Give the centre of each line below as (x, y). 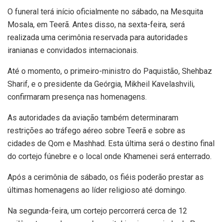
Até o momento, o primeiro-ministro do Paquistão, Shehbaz (110, 71)
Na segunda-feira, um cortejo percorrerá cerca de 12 (97, 211)
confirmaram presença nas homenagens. (77, 97)
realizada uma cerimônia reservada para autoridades (98, 38)
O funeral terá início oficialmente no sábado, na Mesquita (105, 12)
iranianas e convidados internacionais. (73, 51)
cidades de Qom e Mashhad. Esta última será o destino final (111, 144)
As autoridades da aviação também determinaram (93, 118)
